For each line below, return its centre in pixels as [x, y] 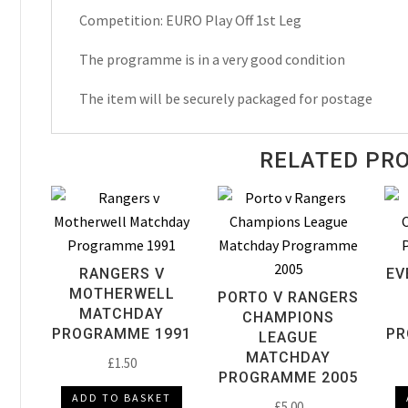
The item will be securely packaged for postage [225, 99]
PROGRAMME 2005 [289, 377]
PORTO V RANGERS [289, 297]
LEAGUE [289, 337]
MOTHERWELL [122, 293]
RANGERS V [122, 273]
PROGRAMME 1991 [122, 333]
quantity [76, 106]
